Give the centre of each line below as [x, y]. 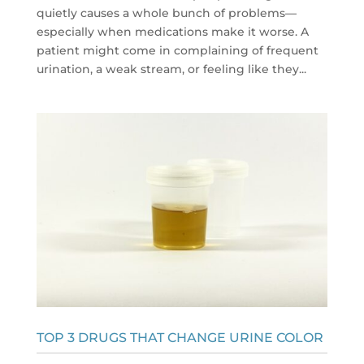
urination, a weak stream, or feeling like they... [171, 69]
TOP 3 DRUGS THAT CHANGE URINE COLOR [180, 338]
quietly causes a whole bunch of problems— [166, 13]
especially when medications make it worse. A [172, 32]
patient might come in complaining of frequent [177, 51]
